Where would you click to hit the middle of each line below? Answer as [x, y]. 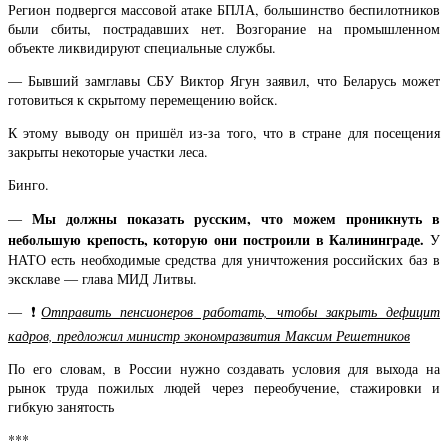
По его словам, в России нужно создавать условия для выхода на [224, 369]
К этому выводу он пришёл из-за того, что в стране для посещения [224, 132]
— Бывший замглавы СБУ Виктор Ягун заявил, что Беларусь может [224, 80]
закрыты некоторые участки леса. [108, 151]
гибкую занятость [61, 407]
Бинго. [28, 184]
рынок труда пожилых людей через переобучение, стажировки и [224, 388]
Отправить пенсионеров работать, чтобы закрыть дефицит [241, 312]
